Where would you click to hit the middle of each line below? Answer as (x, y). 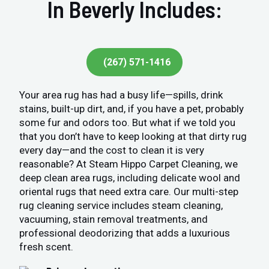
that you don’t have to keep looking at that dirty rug (133, 137)
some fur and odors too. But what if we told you (128, 123)
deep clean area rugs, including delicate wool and (130, 178)
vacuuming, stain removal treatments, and (114, 219)
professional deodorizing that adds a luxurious (125, 233)
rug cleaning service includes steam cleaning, (121, 206)
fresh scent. (47, 247)
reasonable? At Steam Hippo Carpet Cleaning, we (129, 164)
